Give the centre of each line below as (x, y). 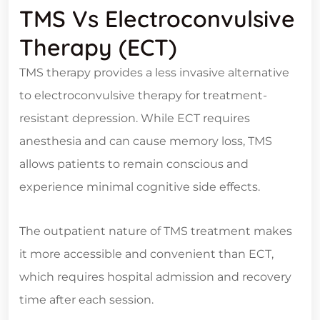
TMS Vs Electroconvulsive (157, 19)
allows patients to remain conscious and (134, 164)
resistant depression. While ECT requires (135, 119)
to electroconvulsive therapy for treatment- (143, 96)
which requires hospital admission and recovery (155, 277)
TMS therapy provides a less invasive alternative (154, 73)
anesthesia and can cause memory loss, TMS (146, 141)
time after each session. (86, 300)
